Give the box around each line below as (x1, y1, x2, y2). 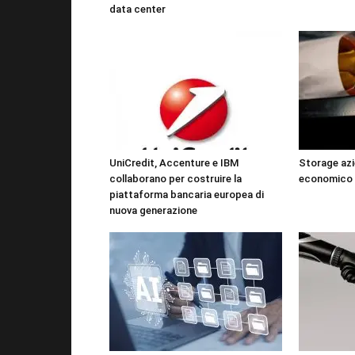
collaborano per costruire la (109, 173, 242, 185)
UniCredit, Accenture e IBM (109, 157, 239, 169)
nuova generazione (109, 204, 197, 216)
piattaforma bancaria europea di (109, 189, 264, 200)
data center (109, 3, 166, 15)
